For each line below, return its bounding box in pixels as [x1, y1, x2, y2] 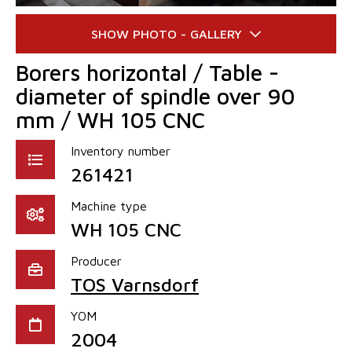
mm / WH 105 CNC [16, 107, 205, 133]
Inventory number [71, 144, 170, 158]
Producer [71, 254, 122, 268]
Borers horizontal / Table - [16, 60, 279, 86]
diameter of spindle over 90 [16, 83, 295, 109]
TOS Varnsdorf [71, 273, 199, 295]
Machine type [71, 199, 147, 213]
